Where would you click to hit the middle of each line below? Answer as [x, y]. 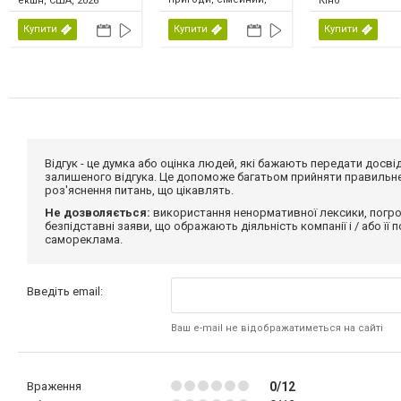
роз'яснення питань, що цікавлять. [139, 190]
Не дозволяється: [98, 212]
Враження [54, 386]
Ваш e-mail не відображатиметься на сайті [277, 328]
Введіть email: [65, 291]
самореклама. [84, 239]
